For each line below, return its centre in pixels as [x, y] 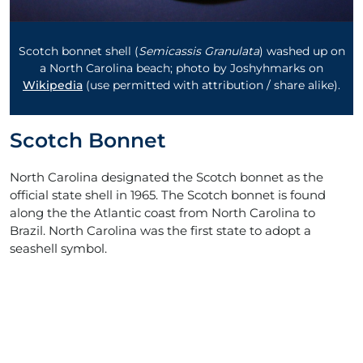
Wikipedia [53, 85]
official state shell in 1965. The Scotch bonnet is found [168, 195]
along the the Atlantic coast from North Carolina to [162, 213]
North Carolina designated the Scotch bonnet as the [167, 177]
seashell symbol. [58, 249]
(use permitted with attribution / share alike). [211, 85]
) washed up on [302, 51]
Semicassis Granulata [199, 51]
